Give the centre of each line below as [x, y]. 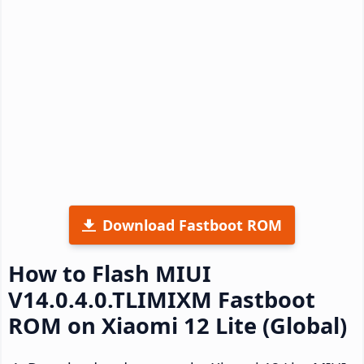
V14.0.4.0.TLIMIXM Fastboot [162, 299]
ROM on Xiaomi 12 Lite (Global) [178, 325]
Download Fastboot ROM [192, 225]
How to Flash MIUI [110, 273]
